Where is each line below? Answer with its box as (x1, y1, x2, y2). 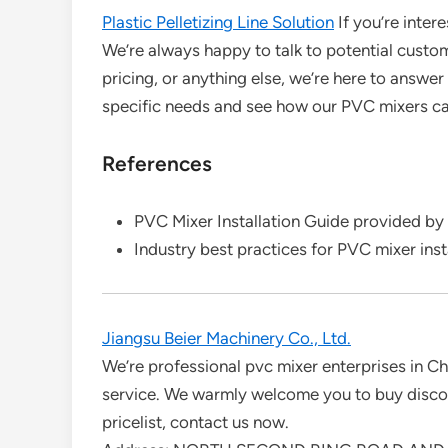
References (102, 151, 212, 176)
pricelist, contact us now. (102, 412, 289, 432)
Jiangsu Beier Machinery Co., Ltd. (102, 328, 351, 348)
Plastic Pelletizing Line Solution (102, 12, 334, 32)
